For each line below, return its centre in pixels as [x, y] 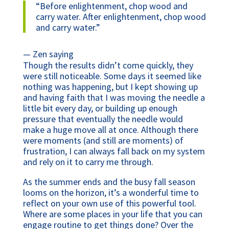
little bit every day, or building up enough [100, 108]
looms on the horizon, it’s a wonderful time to [111, 193]
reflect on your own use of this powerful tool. [109, 203]
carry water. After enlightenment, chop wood [121, 17]
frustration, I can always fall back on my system [114, 151]
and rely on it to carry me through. [88, 162]
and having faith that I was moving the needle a [114, 98]
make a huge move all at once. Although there [110, 130]
